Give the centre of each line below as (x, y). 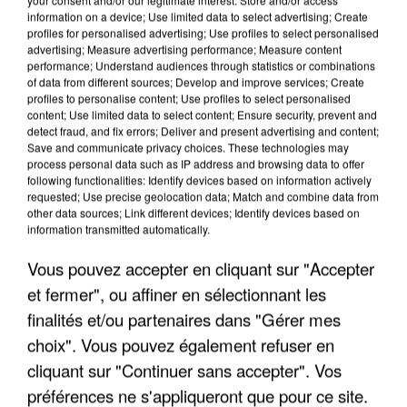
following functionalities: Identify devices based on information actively (199, 179)
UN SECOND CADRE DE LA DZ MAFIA (154, 173)
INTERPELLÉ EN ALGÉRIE (108, 193)
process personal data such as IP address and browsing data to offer (196, 163)
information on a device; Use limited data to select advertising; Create (198, 16)
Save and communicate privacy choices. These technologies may (188, 147)
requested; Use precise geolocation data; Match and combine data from (203, 196)
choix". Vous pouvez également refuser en (181, 344)
